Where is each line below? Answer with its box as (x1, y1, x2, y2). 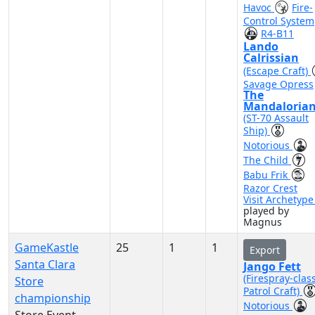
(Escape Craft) (243, 64, 311, 77)
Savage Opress (243, 77, 314, 91)
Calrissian (243, 50, 299, 65)
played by (243, 204, 289, 217)
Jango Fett (243, 259, 301, 274)
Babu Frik (243, 168, 290, 181)
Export (250, 243, 280, 257)
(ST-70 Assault (243, 111, 309, 124)
